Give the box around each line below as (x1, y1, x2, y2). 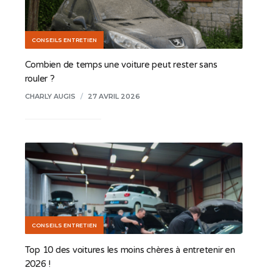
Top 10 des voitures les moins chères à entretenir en (24, 244, 235, 255)
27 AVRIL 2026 (87, 91, 140, 101)
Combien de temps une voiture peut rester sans (24, 58, 218, 70)
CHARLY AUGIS (24, 91, 76, 101)
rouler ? (24, 73, 55, 84)
